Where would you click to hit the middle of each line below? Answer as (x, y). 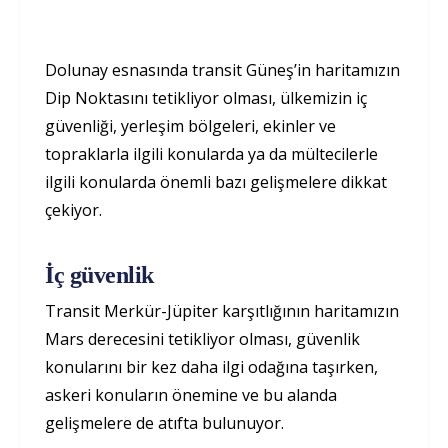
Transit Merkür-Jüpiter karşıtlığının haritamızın (222, 311)
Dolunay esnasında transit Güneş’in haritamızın (222, 70)
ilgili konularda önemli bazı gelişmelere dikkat (216, 182)
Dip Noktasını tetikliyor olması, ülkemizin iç (206, 98)
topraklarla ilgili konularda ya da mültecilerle (211, 154)
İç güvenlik (99, 275)
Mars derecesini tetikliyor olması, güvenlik (202, 339)
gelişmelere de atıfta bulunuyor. (166, 423)
